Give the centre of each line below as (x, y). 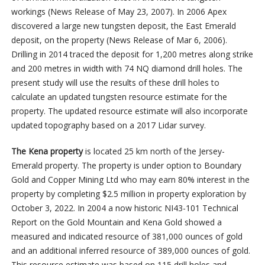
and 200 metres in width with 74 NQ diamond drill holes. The (127, 69)
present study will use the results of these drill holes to (115, 83)
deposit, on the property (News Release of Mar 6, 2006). (119, 40)
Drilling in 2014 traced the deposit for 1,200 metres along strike (132, 54)
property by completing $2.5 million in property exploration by (128, 194)
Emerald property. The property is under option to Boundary (126, 166)
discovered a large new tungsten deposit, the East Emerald (123, 26)
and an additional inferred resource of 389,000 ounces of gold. (130, 251)
